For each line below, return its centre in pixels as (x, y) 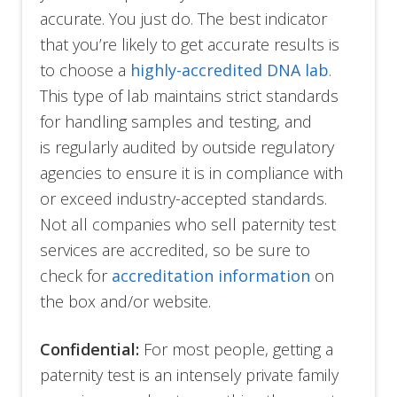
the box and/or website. (126, 302)
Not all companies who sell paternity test (188, 225)
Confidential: (90, 350)
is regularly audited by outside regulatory (187, 148)
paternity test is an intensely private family (190, 375)
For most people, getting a (237, 350)
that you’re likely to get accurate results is (190, 45)
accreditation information (211, 276)
